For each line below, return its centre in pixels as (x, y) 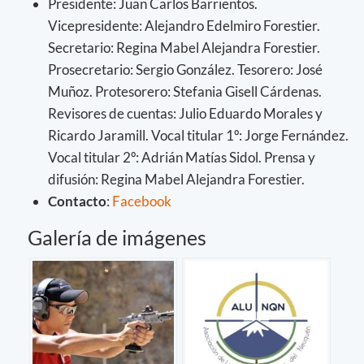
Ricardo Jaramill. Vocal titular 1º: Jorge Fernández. (198, 135)
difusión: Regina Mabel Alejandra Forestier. (178, 179)
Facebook (142, 201)
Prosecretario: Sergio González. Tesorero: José (185, 69)
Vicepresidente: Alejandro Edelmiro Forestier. (184, 25)
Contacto (77, 201)
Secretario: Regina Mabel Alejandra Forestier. (184, 47)
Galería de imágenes (117, 237)
